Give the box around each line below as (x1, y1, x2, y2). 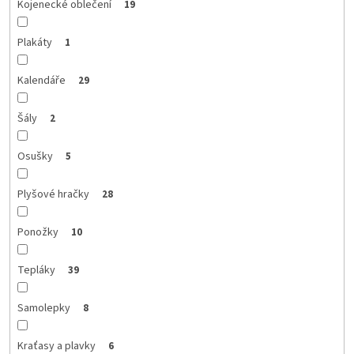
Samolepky (17, 300, 70, 317)
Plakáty (17, 35, 52, 51)
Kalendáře (17, 73, 66, 89)
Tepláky (17, 262, 55, 279)
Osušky (17, 149, 53, 165)
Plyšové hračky (17, 186, 89, 203)
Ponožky (17, 224, 58, 241)
